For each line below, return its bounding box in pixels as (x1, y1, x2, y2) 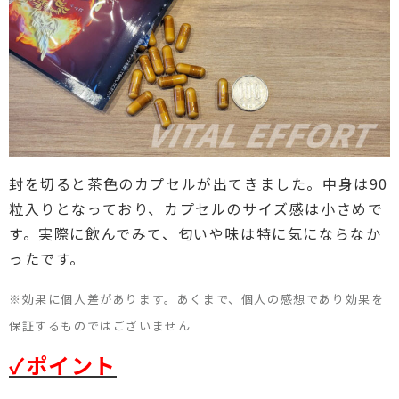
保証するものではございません (9, 316, 191, 334)
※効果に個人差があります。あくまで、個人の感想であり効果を (9, 289, 385, 307)
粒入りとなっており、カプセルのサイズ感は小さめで (9, 197, 384, 219)
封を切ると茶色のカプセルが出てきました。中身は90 (9, 172, 389, 194)
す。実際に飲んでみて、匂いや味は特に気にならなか (9, 222, 382, 244)
